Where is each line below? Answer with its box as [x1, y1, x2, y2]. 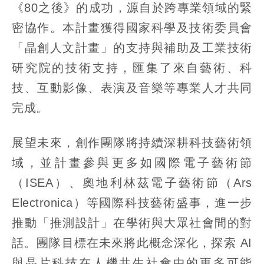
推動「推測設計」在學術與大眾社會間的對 [12, 216, 252, 230]
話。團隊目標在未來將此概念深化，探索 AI [12, 236, 252, 250]
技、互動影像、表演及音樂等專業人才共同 [12, 81, 252, 95]
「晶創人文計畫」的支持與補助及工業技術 [12, 41, 252, 55]
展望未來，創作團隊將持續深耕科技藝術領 [12, 136, 252, 150]
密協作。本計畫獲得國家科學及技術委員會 [12, 21, 252, 35]
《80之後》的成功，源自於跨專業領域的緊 [12, 1, 252, 15]
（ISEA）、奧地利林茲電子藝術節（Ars [12, 176, 252, 190]
